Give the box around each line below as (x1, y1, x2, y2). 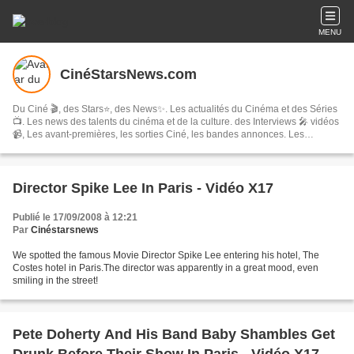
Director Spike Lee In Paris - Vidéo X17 (13, 180, 273, 196)
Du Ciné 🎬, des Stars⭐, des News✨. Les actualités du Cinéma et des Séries (13, 104, 337, 115)
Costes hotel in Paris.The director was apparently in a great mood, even (13, 262, 318, 273)
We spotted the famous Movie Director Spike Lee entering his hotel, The (13, 250, 319, 261)
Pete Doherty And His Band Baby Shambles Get (13, 326, 335, 342)
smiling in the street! (13, 275, 98, 286)
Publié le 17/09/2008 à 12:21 (13, 212, 137, 223)
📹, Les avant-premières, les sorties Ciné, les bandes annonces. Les (13, 129, 288, 140)
